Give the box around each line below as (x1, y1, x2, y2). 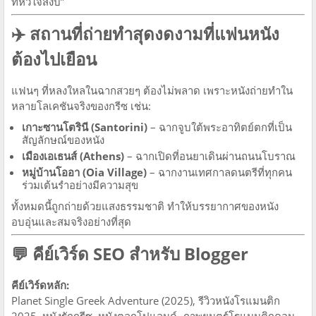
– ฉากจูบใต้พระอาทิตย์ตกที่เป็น (147, 119, 292, 134)
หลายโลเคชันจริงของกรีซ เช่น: (11, 98, 151, 113)
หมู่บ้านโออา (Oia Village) (22, 164, 147, 179)
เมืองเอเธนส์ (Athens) (22, 148, 124, 163)
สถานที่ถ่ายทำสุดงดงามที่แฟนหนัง (30, 21, 279, 45)
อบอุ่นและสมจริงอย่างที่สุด (11, 214, 131, 229)
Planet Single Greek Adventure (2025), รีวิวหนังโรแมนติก (11, 293, 280, 308)
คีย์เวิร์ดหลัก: (11, 277, 69, 292)
